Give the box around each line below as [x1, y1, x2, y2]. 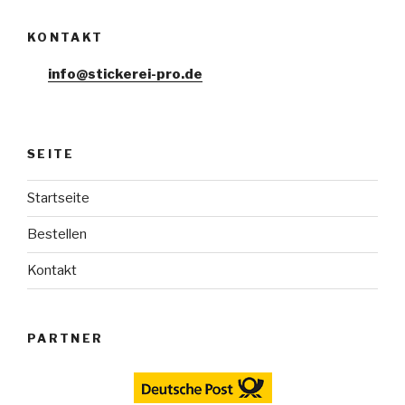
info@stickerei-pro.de [47, 65, 202, 82]
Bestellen [27, 226, 87, 243]
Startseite [27, 190, 89, 207]
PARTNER [27, 330, 104, 345]
